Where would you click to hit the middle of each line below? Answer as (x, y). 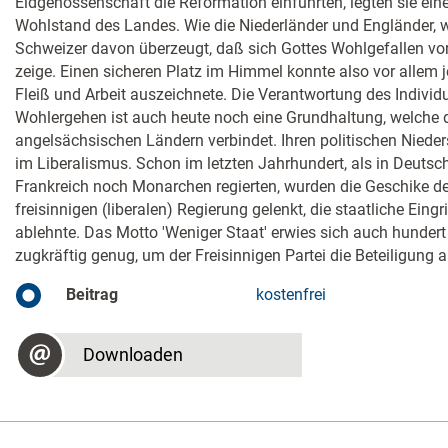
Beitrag (92, 294)
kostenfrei (290, 294)
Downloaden (133, 354)
